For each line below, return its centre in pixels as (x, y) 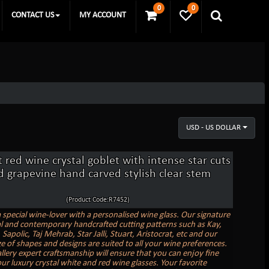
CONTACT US (33, 15)
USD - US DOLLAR (214, 127)
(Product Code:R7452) (98, 200)
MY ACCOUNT (103, 15)
